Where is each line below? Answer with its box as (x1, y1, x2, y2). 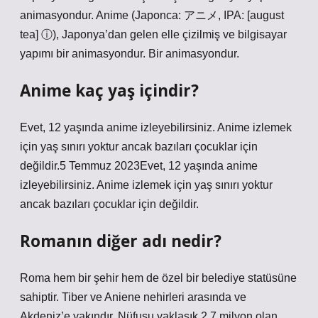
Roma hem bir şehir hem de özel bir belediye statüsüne (20, 272, 297, 284)
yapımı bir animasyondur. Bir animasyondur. (20, 48, 239, 60)
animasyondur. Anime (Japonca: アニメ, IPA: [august (20, 9, 284, 21)
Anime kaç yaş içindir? (20, 79, 199, 102)
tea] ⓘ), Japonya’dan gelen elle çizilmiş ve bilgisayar (20, 28, 287, 40)
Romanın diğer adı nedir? (20, 230, 221, 252)
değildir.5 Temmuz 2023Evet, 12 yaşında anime (20, 160, 258, 172)
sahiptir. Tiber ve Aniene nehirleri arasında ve (20, 291, 246, 303)
